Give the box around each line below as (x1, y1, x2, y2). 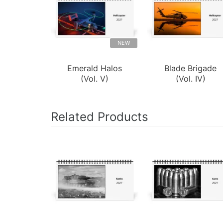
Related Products (51, 109, 148, 124)
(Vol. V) (81, 73, 109, 84)
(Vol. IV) (175, 73, 206, 84)
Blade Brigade (164, 63, 217, 73)
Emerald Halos (67, 63, 122, 73)
